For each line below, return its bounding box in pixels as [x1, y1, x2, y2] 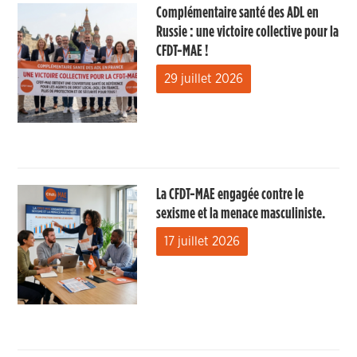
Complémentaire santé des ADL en [156, 5, 320, 21]
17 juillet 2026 [164, 235, 241, 248]
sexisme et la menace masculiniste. [156, 206, 326, 222]
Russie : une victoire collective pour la [156, 24, 339, 40]
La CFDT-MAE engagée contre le [156, 186, 304, 202]
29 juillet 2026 [164, 73, 244, 85]
